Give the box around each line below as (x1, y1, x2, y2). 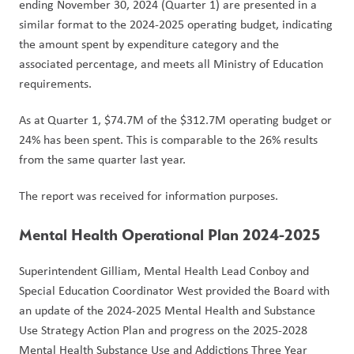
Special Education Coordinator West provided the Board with (19, 282, 330, 299)
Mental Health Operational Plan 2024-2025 (19, 225, 320, 244)
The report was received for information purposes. (19, 187, 278, 204)
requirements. (19, 75, 98, 92)
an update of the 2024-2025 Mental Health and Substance (19, 302, 315, 318)
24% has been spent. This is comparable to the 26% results (19, 131, 318, 148)
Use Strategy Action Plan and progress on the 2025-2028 (19, 322, 307, 338)
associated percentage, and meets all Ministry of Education (19, 55, 323, 72)
